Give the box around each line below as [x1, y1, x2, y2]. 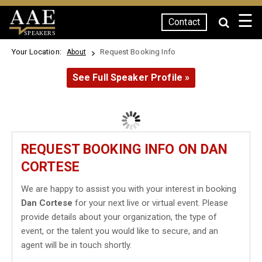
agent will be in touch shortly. [21, 240, 132, 250]
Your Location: [12, 47, 65, 56]
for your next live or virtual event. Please [73, 198, 228, 208]
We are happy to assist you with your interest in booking [21, 184, 236, 194]
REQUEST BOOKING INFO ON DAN [21, 142, 228, 157]
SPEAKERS [23, 29, 56, 36]
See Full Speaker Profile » [72, 72, 190, 83]
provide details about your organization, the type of [21, 212, 217, 222]
